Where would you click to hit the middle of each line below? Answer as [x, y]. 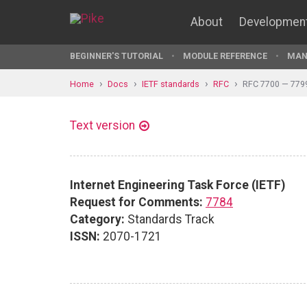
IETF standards [171, 84]
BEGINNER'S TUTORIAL [116, 56]
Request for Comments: [136, 202]
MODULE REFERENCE [225, 56]
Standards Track [170, 219]
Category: [97, 219]
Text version [102, 125]
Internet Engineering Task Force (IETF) [177, 185]
